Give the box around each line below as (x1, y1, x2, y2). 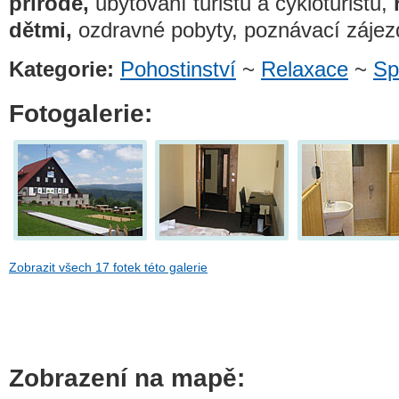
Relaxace (261, 56, 348, 81)
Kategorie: (9, 56, 114, 81)
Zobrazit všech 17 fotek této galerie (9, 260, 208, 275)
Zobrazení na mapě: (9, 364, 245, 393)
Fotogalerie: (9, 99, 152, 127)
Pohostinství (120, 56, 236, 81)
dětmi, (9, 17, 72, 42)
